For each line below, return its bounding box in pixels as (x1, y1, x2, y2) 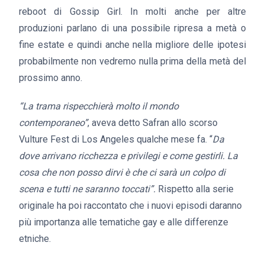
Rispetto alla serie (156, 183, 234, 195)
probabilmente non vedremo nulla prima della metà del (19, 56, 246, 67)
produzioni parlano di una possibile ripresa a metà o (19, 22, 246, 34)
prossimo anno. (19, 72, 85, 83)
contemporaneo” (19, 117, 88, 128)
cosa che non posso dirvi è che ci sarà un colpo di (19, 167, 225, 178)
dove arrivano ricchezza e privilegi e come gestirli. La (19, 150, 238, 161)
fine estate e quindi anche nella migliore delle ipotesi (19, 39, 246, 50)
